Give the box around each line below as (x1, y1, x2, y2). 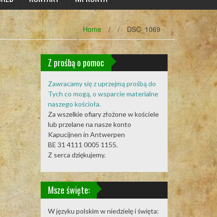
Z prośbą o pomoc (47, 56, 104, 69)
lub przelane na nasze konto (47, 120, 131, 128)
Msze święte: (47, 184, 90, 196)
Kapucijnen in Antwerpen (47, 130, 125, 139)
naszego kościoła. (47, 100, 101, 108)
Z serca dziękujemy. (47, 151, 106, 159)
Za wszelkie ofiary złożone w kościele (47, 110, 159, 118)
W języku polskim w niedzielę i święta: (47, 207, 159, 215)
